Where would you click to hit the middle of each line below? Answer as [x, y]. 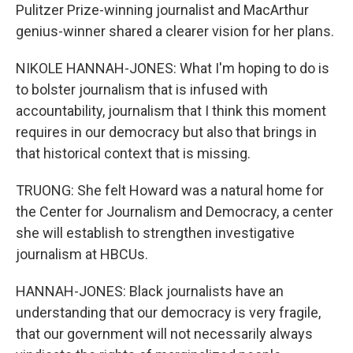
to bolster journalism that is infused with [142, 89]
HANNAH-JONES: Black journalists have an [150, 291]
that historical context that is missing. [133, 153]
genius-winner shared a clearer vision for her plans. [175, 31]
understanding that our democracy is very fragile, [168, 312]
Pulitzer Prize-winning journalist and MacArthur [162, 10]
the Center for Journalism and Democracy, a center [175, 212]
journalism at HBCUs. [82, 254]
